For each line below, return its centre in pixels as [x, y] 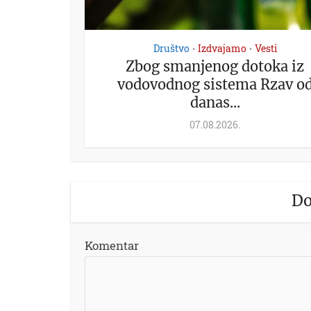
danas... [215, 102]
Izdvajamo [222, 48]
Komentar [112, 245]
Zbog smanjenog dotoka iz [215, 66]
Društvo [171, 48]
